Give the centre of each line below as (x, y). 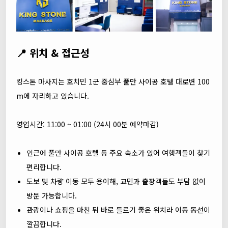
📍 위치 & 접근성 (53, 53)
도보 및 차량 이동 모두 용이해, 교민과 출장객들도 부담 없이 (116, 181)
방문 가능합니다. (52, 195)
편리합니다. (44, 167)
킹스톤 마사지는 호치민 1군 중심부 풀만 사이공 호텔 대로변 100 (113, 81)
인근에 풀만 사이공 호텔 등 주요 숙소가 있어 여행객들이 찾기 (118, 153)
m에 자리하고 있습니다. (53, 96)
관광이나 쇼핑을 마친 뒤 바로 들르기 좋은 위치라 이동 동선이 (118, 210)
